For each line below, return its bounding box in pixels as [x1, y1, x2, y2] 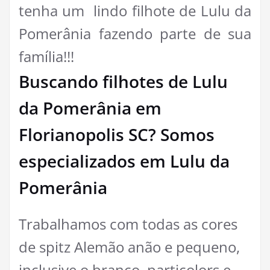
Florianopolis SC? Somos [19, 123, 215, 146]
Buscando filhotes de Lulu [19, 70, 228, 93]
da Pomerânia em [19, 96, 162, 120]
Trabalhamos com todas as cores [19, 214, 237, 234]
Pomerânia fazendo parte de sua [19, 24, 251, 44]
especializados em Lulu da [19, 149, 230, 173]
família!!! [19, 46, 74, 67]
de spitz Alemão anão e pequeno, [19, 237, 240, 257]
